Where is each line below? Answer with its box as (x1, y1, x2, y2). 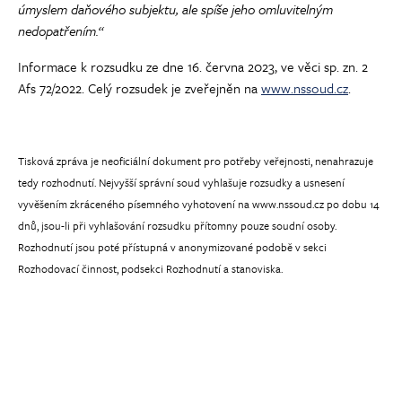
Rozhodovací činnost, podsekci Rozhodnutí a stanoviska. (18, 259, 283, 276)
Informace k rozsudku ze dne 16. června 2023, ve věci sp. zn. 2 (18, 56, 368, 76)
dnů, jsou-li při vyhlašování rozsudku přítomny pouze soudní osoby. (18, 216, 336, 233)
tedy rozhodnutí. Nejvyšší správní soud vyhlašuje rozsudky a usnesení (18, 173, 345, 190)
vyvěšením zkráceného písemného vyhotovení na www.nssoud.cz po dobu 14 (18, 195, 380, 212)
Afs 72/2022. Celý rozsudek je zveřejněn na (18, 77, 261, 98)
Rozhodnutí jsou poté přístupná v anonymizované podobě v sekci (18, 238, 327, 255)
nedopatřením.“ (18, 20, 103, 40)
